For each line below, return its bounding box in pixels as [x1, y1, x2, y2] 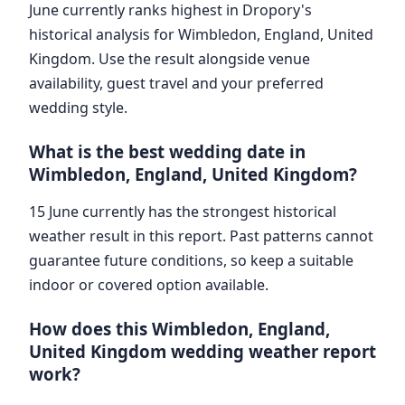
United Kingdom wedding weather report [29, 339, 376, 363]
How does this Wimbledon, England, [29, 316, 330, 340]
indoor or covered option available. [29, 274, 268, 295]
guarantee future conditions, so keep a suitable [29, 250, 353, 270]
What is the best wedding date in [29, 139, 306, 163]
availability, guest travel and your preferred [29, 72, 324, 93]
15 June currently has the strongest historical [29, 201, 336, 221]
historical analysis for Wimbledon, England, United [29, 24, 373, 44]
